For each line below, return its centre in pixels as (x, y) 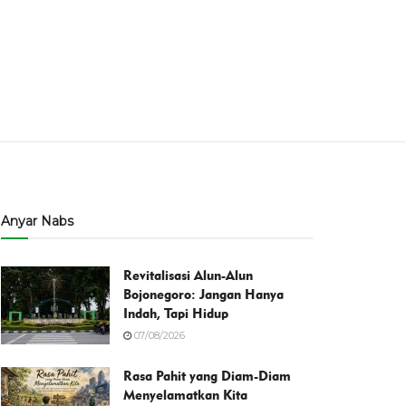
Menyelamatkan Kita (185, 395)
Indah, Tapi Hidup (176, 314)
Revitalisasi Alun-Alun (188, 275)
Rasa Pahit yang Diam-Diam (207, 376)
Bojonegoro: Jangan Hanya (203, 295)
